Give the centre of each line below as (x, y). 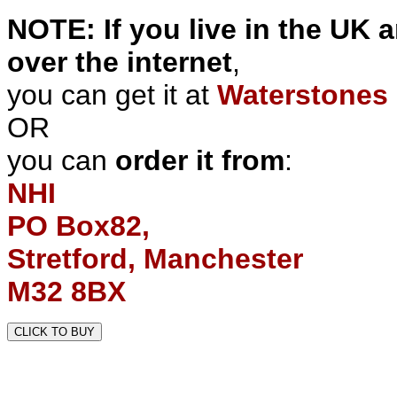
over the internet (120, 62)
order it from (200, 160)
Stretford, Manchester (155, 259)
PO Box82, (78, 226)
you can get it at (112, 95)
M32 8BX (66, 292)
